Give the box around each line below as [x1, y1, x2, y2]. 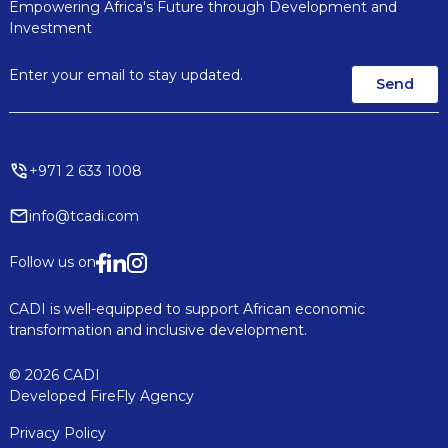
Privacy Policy [8, 423, 106, 442]
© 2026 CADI [8, 365, 100, 384]
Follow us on [8, 253, 96, 272]
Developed [8, 386, 90, 405]
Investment [8, 18, 92, 37]
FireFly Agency [89, 386, 194, 405]
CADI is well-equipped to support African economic [8, 299, 365, 318]
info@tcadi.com [28, 206, 139, 225]
